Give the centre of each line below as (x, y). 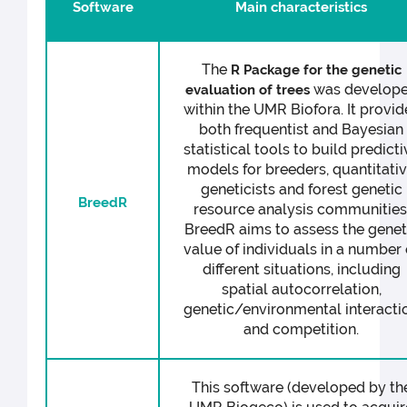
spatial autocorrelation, (301, 290)
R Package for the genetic (316, 70)
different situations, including (301, 270)
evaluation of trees (247, 90)
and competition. (302, 330)
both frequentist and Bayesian (302, 130)
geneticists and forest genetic (301, 190)
